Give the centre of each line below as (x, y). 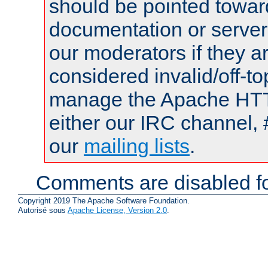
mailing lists (137, 146)
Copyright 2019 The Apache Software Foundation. (104, 201)
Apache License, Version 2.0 (117, 211)
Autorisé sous (43, 211)
